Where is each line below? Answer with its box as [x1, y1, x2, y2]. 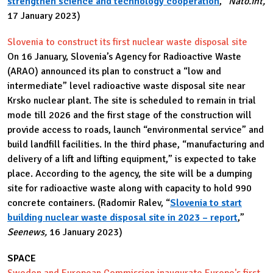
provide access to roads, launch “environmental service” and [7, 123, 264, 136]
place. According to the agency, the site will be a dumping [7, 167, 252, 180]
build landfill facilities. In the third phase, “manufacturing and [7, 138, 264, 151]
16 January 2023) [49, 225, 122, 238]
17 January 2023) [7, 9, 80, 22]
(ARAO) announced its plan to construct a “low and [7, 65, 221, 77]
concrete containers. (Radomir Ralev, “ [7, 196, 170, 209]
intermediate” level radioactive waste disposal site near [7, 79, 246, 92]
